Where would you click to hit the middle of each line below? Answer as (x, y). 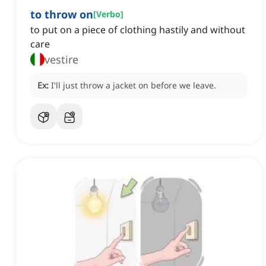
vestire (61, 60)
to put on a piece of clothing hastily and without (138, 30)
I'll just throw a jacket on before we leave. (134, 85)
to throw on (62, 15)
